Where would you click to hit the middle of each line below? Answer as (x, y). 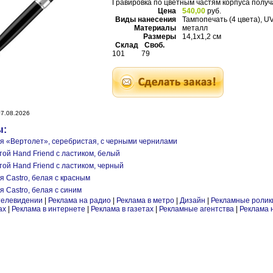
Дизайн (193, 200)
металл (195, 28)
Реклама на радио (80, 200)
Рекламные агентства (197, 209)
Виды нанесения (146, 19)
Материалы (155, 28)
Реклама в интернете (48, 209)
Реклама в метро (145, 200)
